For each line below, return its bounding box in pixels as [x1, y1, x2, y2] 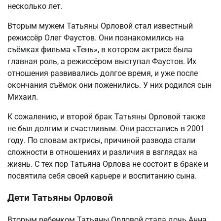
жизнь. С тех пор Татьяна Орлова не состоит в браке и [7, 159, 208, 169]
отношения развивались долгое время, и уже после [7, 68, 198, 78]
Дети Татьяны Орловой [7, 192, 113, 204]
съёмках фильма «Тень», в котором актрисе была [7, 44, 192, 54]
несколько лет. [7, 1, 63, 11]
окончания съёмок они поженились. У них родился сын [7, 80, 212, 90]
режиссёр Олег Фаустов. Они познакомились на [7, 33, 184, 42]
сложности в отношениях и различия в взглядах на [7, 147, 197, 157]
